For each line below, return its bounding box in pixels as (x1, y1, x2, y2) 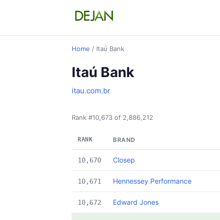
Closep (113, 156, 135, 164)
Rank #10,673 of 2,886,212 (72, 113, 153, 121)
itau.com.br (72, 86, 110, 95)
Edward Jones (113, 198, 159, 206)
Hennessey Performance (113, 177, 192, 185)
